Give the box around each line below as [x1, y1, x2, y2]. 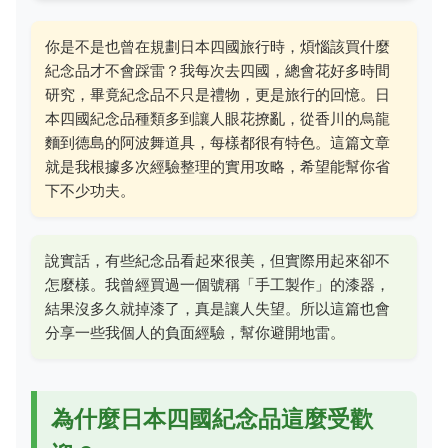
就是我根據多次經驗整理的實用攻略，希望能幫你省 [45, 157, 390, 176]
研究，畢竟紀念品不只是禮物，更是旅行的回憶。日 [45, 85, 390, 104]
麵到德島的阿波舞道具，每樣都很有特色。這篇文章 [45, 133, 390, 152]
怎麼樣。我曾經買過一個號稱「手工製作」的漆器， [45, 275, 390, 294]
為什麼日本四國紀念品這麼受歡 [51, 405, 373, 432]
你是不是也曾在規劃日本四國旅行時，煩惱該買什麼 [45, 37, 390, 56]
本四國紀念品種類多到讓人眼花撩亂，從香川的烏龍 [45, 109, 390, 128]
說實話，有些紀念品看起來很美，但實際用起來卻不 [45, 251, 390, 270]
